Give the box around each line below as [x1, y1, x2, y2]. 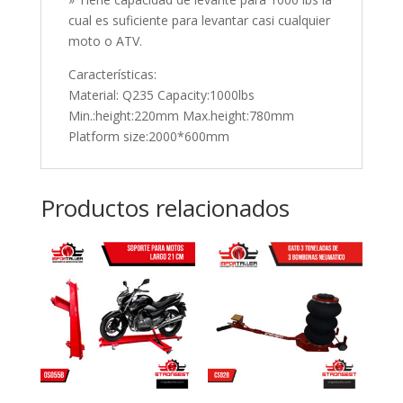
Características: [67, 65, 157, 83]
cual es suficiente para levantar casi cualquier [67, 11, 330, 29]
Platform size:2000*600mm [67, 127, 229, 145]
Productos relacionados [40, 191, 290, 224]
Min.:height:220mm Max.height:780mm [67, 106, 294, 124]
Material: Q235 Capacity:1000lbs [67, 85, 255, 103]
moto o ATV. [67, 31, 142, 49]
